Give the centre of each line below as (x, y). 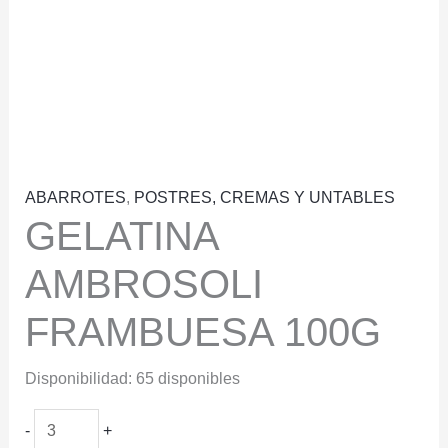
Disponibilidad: (78, 379)
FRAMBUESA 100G (202, 332)
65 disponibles (187, 379)
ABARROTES (75, 198)
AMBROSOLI (143, 284)
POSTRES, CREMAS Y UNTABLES (264, 198)
